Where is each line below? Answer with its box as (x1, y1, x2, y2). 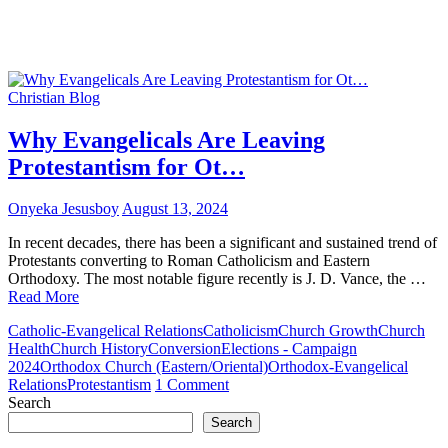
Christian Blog (8, 88, 100, 106)
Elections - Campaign (221, 340, 357, 358)
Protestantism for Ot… (8, 153, 245, 180)
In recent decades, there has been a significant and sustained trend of (8, 234, 437, 252)
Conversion (148, 340, 221, 358)
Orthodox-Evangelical (268, 358, 408, 376)
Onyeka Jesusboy (8, 200, 119, 218)
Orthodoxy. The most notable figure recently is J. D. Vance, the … (8, 270, 426, 288)
